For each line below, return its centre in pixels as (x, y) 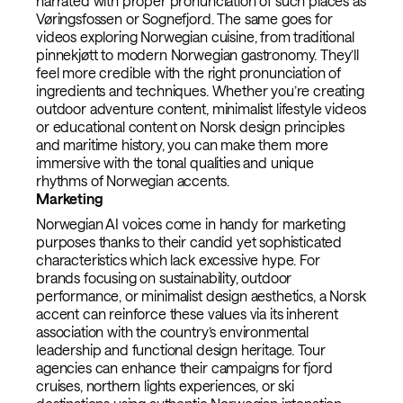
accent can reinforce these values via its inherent (187, 314)
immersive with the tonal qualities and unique (175, 163)
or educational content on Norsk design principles (191, 127)
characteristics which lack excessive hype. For (178, 260)
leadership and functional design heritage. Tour (181, 350)
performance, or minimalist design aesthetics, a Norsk (201, 296)
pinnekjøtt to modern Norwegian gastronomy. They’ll (197, 55)
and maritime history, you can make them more (182, 145)
